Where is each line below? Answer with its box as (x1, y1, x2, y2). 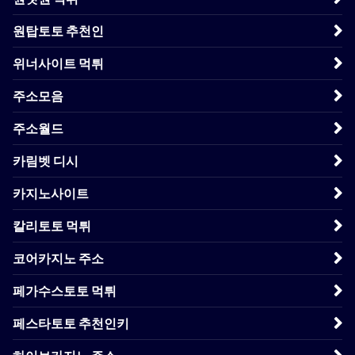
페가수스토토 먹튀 (13, 282, 116, 299)
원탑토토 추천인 (13, 22, 104, 39)
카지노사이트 (13, 185, 89, 201)
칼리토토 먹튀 (13, 217, 91, 234)
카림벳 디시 (13, 152, 78, 169)
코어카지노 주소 (13, 250, 104, 266)
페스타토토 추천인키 (13, 315, 129, 331)
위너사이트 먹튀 (13, 55, 104, 71)
